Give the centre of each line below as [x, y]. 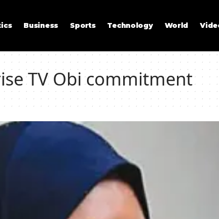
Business [41, 25]
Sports [83, 25]
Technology [130, 25]
